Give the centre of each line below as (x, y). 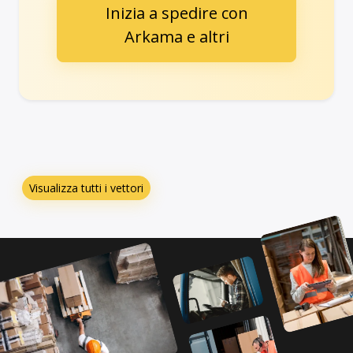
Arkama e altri (176, 36)
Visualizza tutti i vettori (86, 188)
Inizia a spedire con (176, 13)
